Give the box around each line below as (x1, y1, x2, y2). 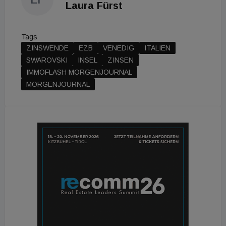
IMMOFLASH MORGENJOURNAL (26, 68, 132, 76)
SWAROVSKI (26, 56, 68, 64)
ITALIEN (144, 44, 171, 52)
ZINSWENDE (26, 44, 69, 52)
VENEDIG (103, 44, 134, 52)
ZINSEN (107, 56, 134, 64)
